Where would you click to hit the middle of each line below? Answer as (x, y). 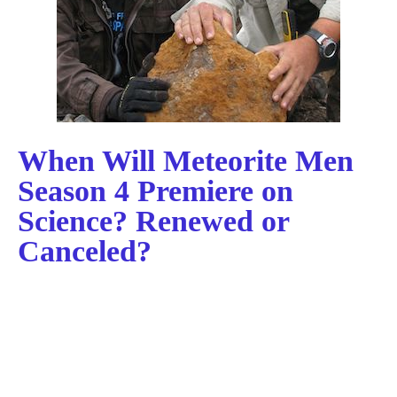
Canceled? (85, 251)
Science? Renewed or (153, 221)
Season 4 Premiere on (156, 191)
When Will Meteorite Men (186, 161)
